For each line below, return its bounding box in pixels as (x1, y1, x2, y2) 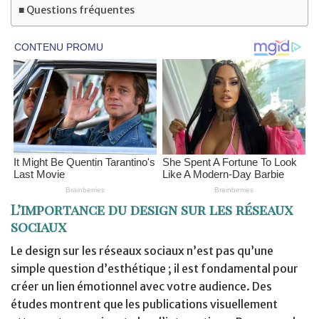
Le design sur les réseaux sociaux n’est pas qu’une (11, 243, 273, 258)
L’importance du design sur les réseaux (11, 200, 293, 219)
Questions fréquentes (26, 4, 135, 17)
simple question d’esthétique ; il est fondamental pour (11, 261, 298, 276)
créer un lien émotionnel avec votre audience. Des (11, 278, 272, 293)
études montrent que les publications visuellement (11, 296, 278, 311)
